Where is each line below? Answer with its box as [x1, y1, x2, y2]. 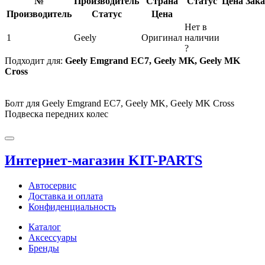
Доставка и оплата [28, 190, 103, 201]
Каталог [28, 221, 61, 232]
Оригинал [141, 32, 182, 43]
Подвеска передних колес [5, 108, 108, 119]
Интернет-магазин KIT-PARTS [5, 152, 202, 168]
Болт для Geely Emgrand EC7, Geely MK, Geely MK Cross [5, 98, 234, 108]
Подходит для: [5, 55, 65, 66]
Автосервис [28, 180, 76, 190]
